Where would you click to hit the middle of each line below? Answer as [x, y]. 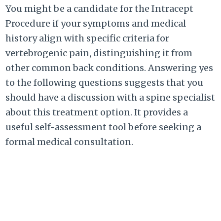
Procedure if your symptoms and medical [96, 24]
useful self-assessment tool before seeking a [104, 127]
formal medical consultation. [70, 142]
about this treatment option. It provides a [97, 112]
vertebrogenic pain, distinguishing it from [99, 53]
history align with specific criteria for [88, 38]
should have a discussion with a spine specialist [110, 98]
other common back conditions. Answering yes [110, 68]
